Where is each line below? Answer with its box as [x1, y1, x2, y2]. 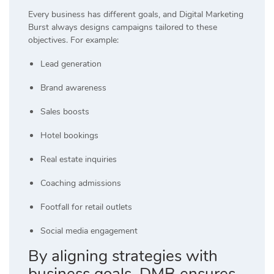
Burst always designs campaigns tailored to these [28, 21, 217, 34]
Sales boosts [40, 106, 89, 118]
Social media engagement [40, 225, 138, 237]
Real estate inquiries [40, 154, 117, 166]
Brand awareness [40, 82, 106, 94]
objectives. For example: [28, 34, 119, 46]
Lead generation [40, 58, 102, 70]
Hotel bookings [40, 130, 98, 142]
